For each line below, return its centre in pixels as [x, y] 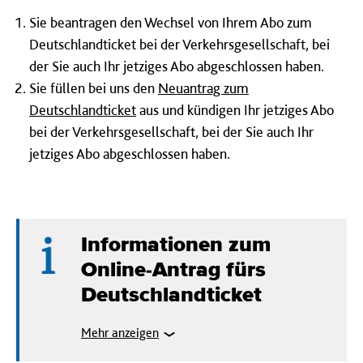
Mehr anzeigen [120, 333]
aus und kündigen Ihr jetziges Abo [235, 110]
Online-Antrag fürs [173, 270]
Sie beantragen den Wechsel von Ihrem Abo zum [171, 22]
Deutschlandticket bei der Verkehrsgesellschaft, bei [179, 44]
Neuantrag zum [203, 88]
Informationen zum [176, 245]
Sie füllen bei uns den [94, 88]
